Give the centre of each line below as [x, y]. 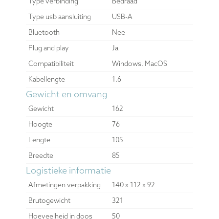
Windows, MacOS [139, 63]
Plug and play [48, 48]
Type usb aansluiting [59, 16]
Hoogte [40, 124]
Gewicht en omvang [66, 94]
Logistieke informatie [68, 170]
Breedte [41, 155]
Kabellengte [46, 79]
